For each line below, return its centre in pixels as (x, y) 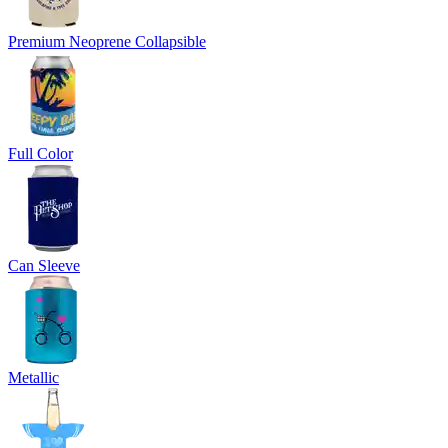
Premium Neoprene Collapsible (107, 41)
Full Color (40, 153)
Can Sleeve (44, 265)
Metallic (33, 377)
